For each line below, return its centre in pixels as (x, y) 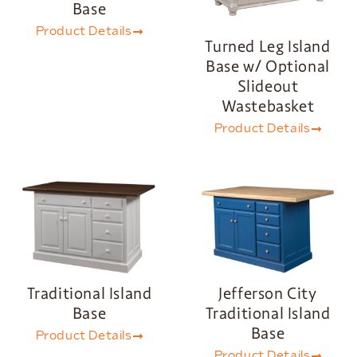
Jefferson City (268, 293)
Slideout (268, 86)
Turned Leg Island (268, 46)
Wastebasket (268, 106)
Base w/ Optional (268, 66)
